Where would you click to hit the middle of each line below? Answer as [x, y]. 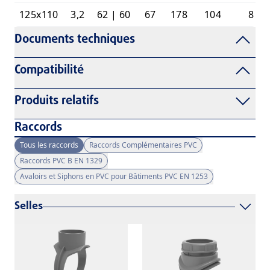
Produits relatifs [57, 101]
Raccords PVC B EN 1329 [61, 161]
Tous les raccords [49, 145]
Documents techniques [75, 40]
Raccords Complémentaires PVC [143, 145]
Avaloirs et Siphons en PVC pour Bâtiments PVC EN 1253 [114, 177]
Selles [29, 207]
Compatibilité [49, 71]
